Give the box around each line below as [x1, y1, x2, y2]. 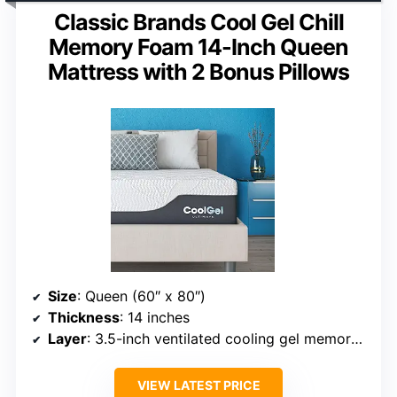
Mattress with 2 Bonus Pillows [48, 58, 349, 85]
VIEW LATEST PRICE [136, 377, 261, 393]
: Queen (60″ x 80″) [77, 286, 206, 305]
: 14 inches [120, 307, 190, 326]
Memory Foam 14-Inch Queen [49, 33, 348, 60]
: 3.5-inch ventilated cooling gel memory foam [87, 329, 351, 347]
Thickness [48, 307, 120, 326]
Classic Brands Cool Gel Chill [53, 8, 344, 35]
